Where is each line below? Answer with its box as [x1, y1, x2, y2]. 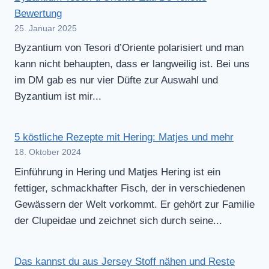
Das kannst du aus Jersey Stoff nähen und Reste [14, 255, 235, 267]
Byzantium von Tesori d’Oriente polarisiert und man [14, 42, 244, 54]
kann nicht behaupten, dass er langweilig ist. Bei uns [14, 58, 250, 70]
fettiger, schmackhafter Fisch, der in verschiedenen [14, 182, 245, 194]
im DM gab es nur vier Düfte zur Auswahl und [14, 74, 218, 86]
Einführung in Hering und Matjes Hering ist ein [14, 166, 220, 178]
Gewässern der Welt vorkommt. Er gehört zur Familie [14, 198, 255, 210]
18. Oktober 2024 [14, 147, 81, 157]
